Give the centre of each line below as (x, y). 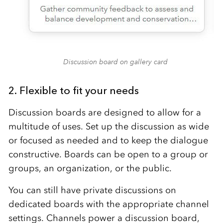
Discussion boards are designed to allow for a (105, 113)
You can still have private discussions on (92, 190)
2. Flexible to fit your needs (73, 91)
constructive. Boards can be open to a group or (108, 155)
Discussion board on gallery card (115, 62)
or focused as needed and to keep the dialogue (108, 141)
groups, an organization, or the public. (90, 168)
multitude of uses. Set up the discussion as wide (109, 127)
